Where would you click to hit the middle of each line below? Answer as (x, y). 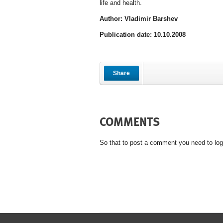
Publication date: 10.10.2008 (142, 35)
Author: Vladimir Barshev (138, 19)
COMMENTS (129, 122)
